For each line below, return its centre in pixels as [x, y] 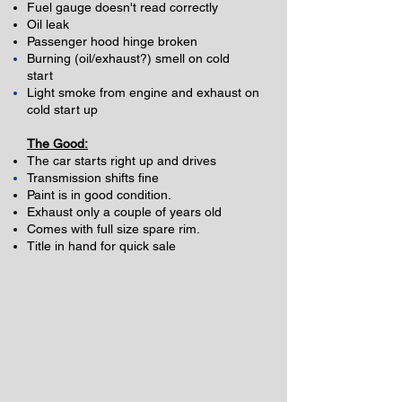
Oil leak [48, 24]
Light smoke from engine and [112, 92]
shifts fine [130, 178]
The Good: [57, 144]
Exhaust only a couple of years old [124, 212]
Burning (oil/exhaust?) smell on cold [128, 58]
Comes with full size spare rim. [114, 229]
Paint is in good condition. [99, 195]
